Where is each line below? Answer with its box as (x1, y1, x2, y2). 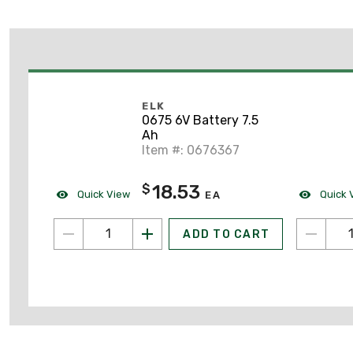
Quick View (75, 188, 130, 200)
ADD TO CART (183, 227, 269, 241)
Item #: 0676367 (142, 143, 240, 158)
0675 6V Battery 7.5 (142, 113, 258, 128)
